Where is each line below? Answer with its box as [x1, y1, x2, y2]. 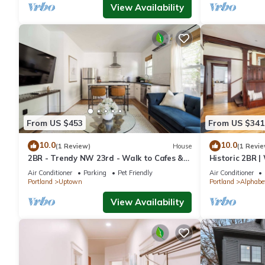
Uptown [59, 177, 82, 186]
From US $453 [27, 117, 83, 128]
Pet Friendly [118, 169, 153, 177]
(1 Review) [56, 141, 91, 150]
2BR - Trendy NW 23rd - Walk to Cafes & [28, 153, 184, 163]
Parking [83, 169, 106, 177]
